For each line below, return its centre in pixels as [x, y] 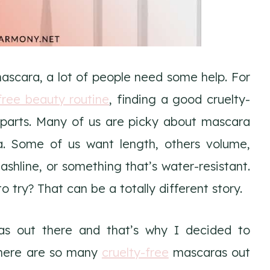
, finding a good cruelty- [180, 99]
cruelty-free [135, 252]
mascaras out [209, 252]
